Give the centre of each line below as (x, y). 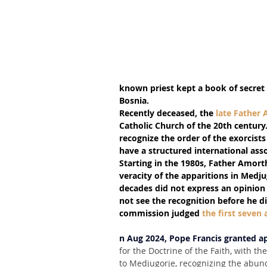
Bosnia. (134, 100)
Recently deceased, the (167, 113)
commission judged (161, 213)
